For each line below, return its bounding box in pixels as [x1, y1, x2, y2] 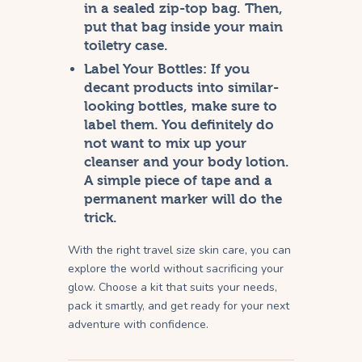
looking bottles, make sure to [84, 99, 278, 115]
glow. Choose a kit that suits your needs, [68, 280, 277, 296]
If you [207, 61, 250, 78]
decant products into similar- [84, 80, 280, 96]
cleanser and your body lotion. [84, 154, 290, 170]
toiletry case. [84, 38, 169, 54]
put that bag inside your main [84, 19, 284, 36]
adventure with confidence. [68, 317, 208, 333]
